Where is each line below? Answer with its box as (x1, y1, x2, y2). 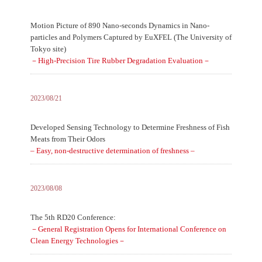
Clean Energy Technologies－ (30, 236, 126, 245)
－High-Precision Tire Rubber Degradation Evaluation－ (30, 56, 211, 65)
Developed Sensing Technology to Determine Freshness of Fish (30, 123, 230, 132)
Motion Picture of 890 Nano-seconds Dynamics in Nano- (30, 21, 209, 30)
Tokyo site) (30, 44, 66, 53)
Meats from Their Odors (30, 135, 105, 143)
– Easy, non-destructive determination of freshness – (30, 146, 195, 155)
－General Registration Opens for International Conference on (30, 225, 226, 233)
